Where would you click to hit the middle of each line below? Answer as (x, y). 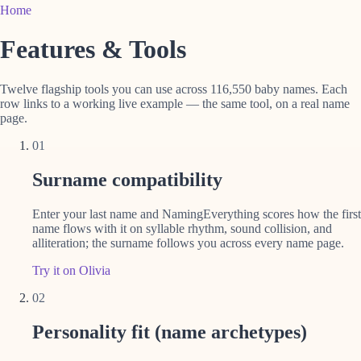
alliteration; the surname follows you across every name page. (188, 243)
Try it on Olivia (71, 270)
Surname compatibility (127, 179)
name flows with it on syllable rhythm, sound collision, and (182, 228)
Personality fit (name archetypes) (170, 332)
